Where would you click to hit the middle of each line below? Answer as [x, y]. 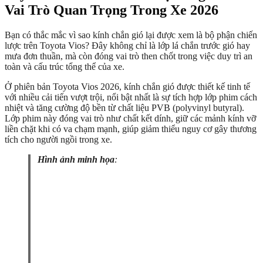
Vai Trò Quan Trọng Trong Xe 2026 [112, 10]
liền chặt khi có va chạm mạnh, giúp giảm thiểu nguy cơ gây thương [131, 129]
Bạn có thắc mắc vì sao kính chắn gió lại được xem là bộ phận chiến [131, 35]
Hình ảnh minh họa [76, 160]
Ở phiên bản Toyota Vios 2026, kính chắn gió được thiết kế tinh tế [127, 87]
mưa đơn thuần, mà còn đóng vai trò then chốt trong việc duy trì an [129, 56]
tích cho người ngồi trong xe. [58, 140]
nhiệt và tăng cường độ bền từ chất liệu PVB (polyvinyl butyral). [124, 108]
